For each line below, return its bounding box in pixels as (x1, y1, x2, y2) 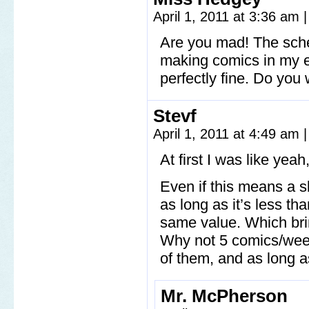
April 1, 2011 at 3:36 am (153, 9, 303, 24)
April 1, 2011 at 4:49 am (153, 126, 303, 141)
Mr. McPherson (161, 286, 288, 306)
